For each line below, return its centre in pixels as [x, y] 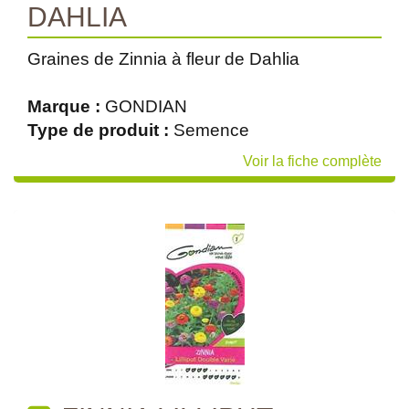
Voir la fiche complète [312, 161]
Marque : [66, 106]
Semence [211, 130]
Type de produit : [100, 130]
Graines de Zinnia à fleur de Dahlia [163, 59]
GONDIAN [146, 106]
